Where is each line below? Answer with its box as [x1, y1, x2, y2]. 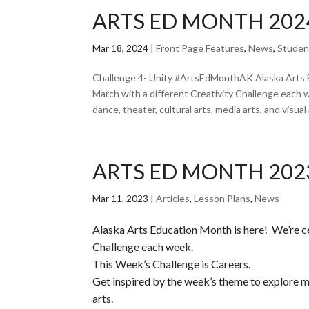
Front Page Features [156, 42, 245, 54]
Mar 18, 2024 [92, 42, 149, 54]
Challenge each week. [92, 240, 196, 253]
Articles [156, 192, 190, 204]
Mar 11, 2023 [92, 192, 149, 204]
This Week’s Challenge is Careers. [92, 257, 251, 270]
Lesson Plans [194, 192, 251, 204]
